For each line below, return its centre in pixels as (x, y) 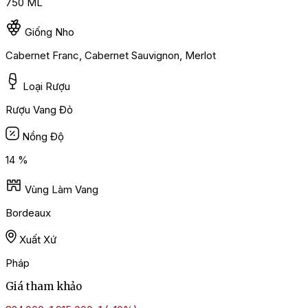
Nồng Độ (43, 137)
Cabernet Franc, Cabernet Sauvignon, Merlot (111, 56)
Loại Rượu (46, 87)
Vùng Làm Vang (62, 190)
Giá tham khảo (44, 287)
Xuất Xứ (38, 240)
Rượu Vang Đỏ (39, 110)
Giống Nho (49, 32)
